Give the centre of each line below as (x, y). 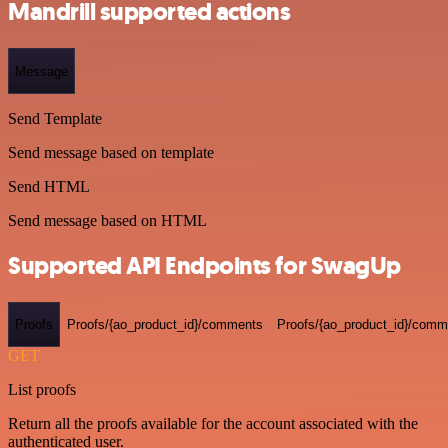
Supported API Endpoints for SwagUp (204, 265)
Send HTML (49, 186)
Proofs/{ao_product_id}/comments (165, 325)
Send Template (55, 118)
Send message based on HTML (107, 220)
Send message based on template (111, 152)
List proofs (42, 390)
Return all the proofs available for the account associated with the (213, 424)
